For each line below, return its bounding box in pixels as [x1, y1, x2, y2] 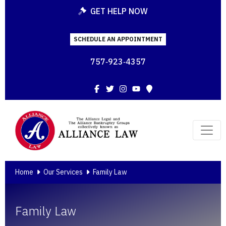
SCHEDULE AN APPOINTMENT [74, 35, 162, 43]
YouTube [140, 83, 173, 93]
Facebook [100, 83, 138, 93]
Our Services [43, 167, 83, 177]
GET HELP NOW [90, 6, 148, 16]
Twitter [114, 83, 142, 93]
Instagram [127, 83, 167, 93]
